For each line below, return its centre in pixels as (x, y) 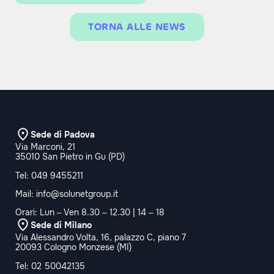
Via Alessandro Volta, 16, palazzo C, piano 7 (101, 238)
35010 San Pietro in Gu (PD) (70, 157)
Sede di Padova (63, 134)
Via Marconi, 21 (45, 147)
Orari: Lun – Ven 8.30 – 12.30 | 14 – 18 (90, 213)
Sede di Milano (61, 225)
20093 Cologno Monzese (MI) (73, 247)
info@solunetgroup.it (77, 194)
